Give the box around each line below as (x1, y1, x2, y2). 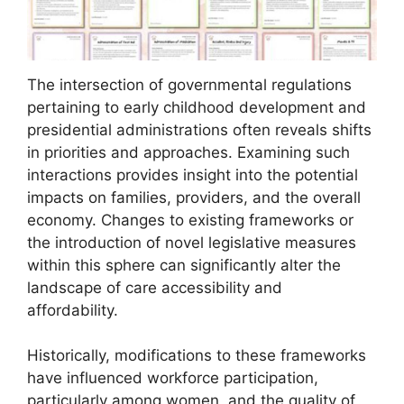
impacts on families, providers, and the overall (27, 188, 361, 207)
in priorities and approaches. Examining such (27, 142, 350, 161)
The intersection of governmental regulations (27, 75, 352, 94)
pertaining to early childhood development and (27, 97, 366, 116)
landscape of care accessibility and (27, 278, 282, 297)
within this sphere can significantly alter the (27, 255, 341, 274)
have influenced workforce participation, (27, 369, 318, 388)
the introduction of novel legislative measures (27, 233, 356, 252)
